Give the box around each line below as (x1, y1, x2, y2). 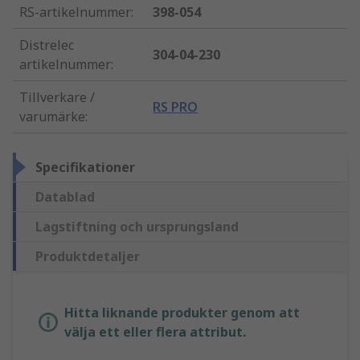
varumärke (19, 108, 85, 126)
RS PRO (153, 98, 198, 117)
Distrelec (19, 36, 74, 55)
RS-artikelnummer (19, 3, 131, 22)
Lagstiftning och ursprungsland (35, 218, 239, 236)
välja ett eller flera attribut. (64, 323, 246, 342)
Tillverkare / (19, 88, 95, 107)
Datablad (35, 188, 95, 207)
